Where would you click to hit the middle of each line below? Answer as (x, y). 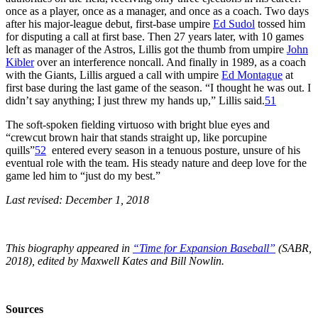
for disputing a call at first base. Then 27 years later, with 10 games (155, 36)
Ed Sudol (234, 23)
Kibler (20, 62)
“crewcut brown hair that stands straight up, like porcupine (136, 137)
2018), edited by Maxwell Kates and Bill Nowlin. (115, 261)
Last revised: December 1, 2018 (77, 199)
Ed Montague (252, 75)
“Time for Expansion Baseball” (204, 248)
